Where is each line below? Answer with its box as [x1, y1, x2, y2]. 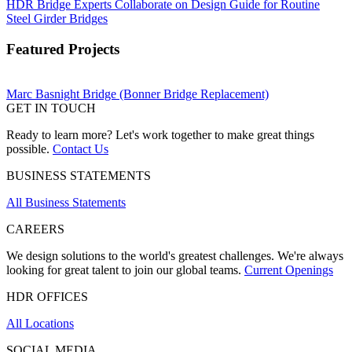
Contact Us [53, 141, 108, 156]
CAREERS [6, 222, 64, 236]
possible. [6, 141, 53, 156]
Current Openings [244, 262, 333, 277]
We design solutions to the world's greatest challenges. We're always [6, 248, 343, 262]
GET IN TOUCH [6, 101, 96, 115]
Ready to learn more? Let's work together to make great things [6, 127, 314, 141]
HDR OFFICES [6, 289, 88, 303]
